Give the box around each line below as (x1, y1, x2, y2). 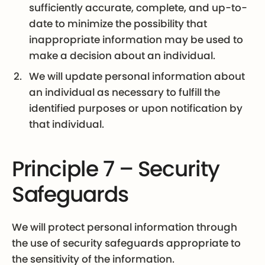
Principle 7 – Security (11, 154, 219, 185)
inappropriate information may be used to (29, 33, 244, 47)
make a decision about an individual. (29, 49, 216, 63)
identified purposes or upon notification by (29, 101, 243, 116)
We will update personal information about (29, 69, 245, 84)
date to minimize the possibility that (29, 17, 208, 31)
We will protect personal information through (11, 219, 237, 234)
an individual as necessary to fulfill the (29, 85, 221, 100)
